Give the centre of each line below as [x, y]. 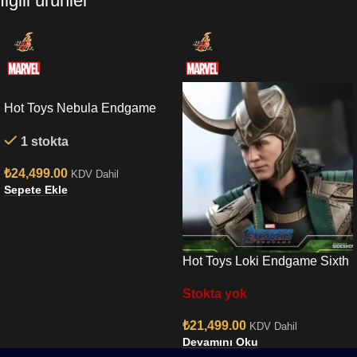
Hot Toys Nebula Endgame [80, 108]
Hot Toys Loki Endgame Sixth [266, 261]
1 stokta [44, 141]
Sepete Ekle [36, 189]
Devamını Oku [220, 341]
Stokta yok [215, 294]
